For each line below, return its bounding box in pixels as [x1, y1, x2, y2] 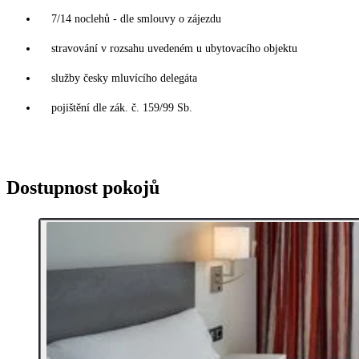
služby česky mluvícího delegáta [51, 72, 197, 85]
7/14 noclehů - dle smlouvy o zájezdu [51, 13, 221, 26]
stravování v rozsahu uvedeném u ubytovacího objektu [51, 42, 297, 55]
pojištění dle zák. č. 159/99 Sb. [51, 102, 192, 115]
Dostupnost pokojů [6, 177, 159, 199]
